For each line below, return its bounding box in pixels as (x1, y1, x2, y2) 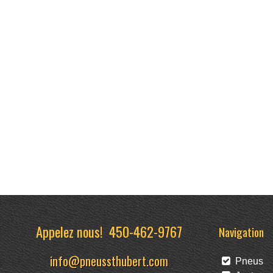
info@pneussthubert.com (50, 251, 169, 270)
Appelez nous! (36, 221, 110, 241)
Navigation (218, 223, 264, 241)
